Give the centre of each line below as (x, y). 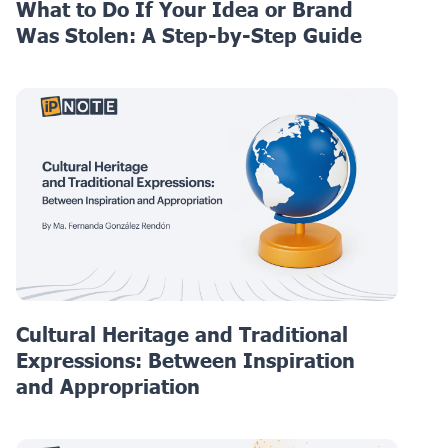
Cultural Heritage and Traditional (182, 333)
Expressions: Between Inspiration (185, 359)
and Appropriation (108, 385)
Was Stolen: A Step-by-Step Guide (189, 35)
